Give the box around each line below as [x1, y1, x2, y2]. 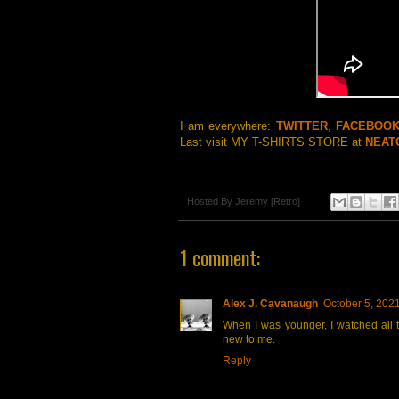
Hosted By [187, 196, 235, 208]
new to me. [223, 333, 275, 346]
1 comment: [180, 243, 260, 273]
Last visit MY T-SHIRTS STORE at [180, 134, 365, 149]
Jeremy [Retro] [235, 196, 300, 208]
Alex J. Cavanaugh [223, 297, 318, 311]
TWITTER [275, 118, 328, 133]
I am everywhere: [180, 118, 276, 133]
